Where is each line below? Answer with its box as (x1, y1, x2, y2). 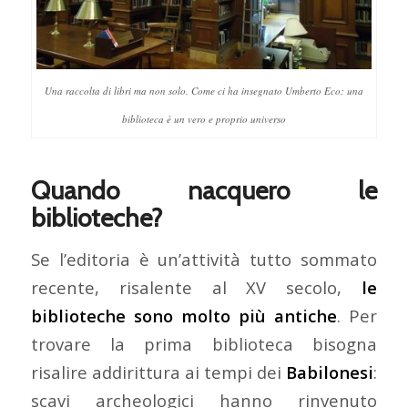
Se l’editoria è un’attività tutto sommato (30, 248, 378, 271)
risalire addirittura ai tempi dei (30, 361, 287, 384)
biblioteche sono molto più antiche (30, 304, 338, 328)
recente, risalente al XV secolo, (30, 276, 362, 300)
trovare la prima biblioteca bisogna (30, 332, 378, 356)
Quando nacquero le (30, 174, 378, 206)
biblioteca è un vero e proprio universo (121, 111, 286, 126)
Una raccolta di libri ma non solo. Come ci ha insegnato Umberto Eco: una (44, 83, 363, 97)
